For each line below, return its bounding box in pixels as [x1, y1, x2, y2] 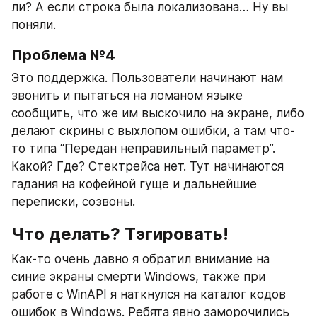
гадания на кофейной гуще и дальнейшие [11, 177, 257, 192]
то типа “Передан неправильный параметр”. [11, 142, 275, 156]
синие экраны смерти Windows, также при [11, 270, 265, 284]
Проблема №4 [11, 47, 115, 64]
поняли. [11, 18, 56, 33]
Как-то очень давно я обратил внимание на [11, 252, 270, 267]
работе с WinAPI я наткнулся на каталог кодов [11, 287, 286, 302]
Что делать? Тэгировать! [11, 224, 229, 245]
